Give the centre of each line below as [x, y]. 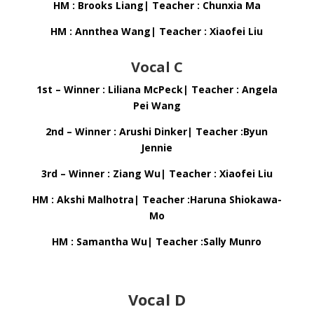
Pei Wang [157, 105]
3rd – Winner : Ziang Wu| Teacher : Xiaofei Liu [157, 173]
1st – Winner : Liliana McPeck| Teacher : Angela [157, 89]
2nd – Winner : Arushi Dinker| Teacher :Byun [157, 131]
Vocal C [157, 67]
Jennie [157, 148]
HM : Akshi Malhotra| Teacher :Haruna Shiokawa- [157, 199]
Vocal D [157, 299]
